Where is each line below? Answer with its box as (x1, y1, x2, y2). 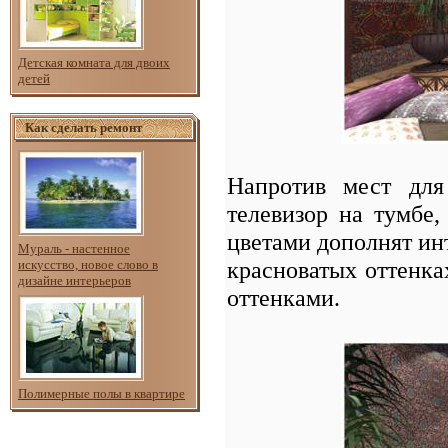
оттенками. (227, 283, 340, 311)
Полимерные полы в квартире (18, 386, 185, 401)
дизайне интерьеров (18, 273, 131, 288)
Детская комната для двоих (18, 55, 170, 70)
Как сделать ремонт (25, 120, 142, 135)
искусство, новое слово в (18, 257, 158, 272)
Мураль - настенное (18, 241, 130, 256)
